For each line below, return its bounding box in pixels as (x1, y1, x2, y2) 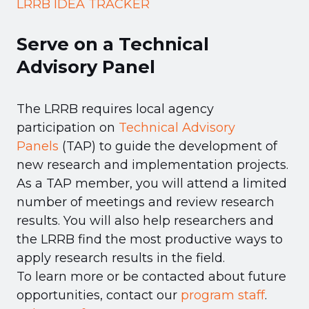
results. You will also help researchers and (17, 212, 274, 228)
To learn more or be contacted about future (17, 268, 286, 284)
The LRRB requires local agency (17, 101, 214, 117)
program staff (181, 287, 265, 303)
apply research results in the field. (17, 250, 225, 266)
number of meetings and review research (17, 194, 275, 210)
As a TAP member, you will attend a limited (17, 175, 287, 191)
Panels (17, 138, 59, 154)
